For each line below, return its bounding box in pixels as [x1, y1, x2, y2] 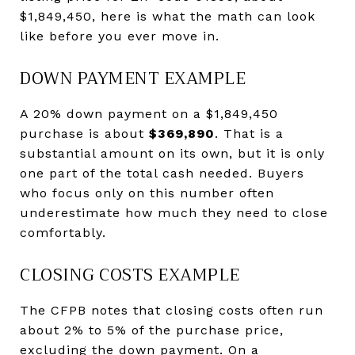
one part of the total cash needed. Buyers [20, 165, 304, 181]
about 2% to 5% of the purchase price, [20, 322, 284, 338]
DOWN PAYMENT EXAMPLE [20, 63, 246, 93]
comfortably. [20, 224, 106, 240]
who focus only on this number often [20, 185, 274, 200]
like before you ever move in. [20, 28, 219, 44]
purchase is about [20, 125, 149, 141]
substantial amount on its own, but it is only [20, 145, 325, 161]
